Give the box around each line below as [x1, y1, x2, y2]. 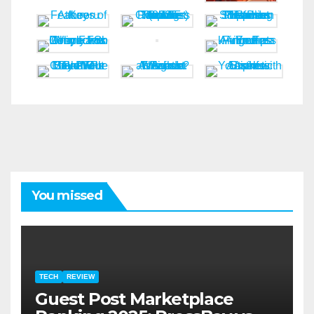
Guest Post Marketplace [35, 288, 233, 309]
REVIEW [67, 272, 95, 280]
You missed [32, 188, 102, 204]
